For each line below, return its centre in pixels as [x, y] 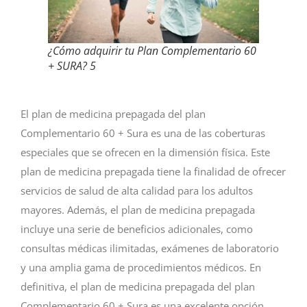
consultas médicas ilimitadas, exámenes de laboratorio [150, 248]
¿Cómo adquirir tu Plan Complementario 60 [152, 50]
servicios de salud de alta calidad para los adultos [137, 190]
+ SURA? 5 [72, 65]
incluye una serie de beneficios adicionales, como [137, 229]
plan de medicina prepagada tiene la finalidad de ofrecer [153, 171]
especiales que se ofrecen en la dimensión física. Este [145, 152]
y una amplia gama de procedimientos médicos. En [141, 267]
